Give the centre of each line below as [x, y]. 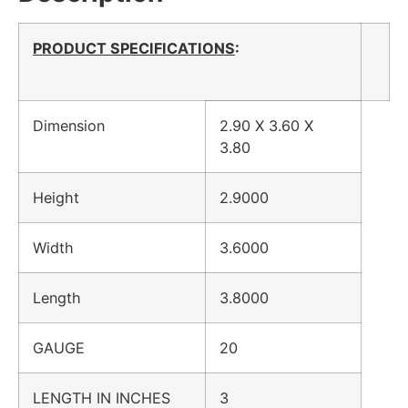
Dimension [78, 125]
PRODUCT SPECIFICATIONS [134, 48]
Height [65, 197]
